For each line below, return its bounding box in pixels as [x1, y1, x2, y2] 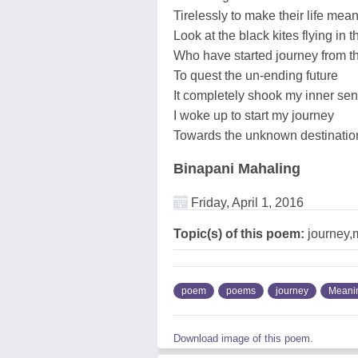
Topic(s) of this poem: [173, 226, 304, 241]
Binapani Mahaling [173, 160, 300, 177]
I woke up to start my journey [173, 108, 334, 122]
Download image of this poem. [173, 332, 313, 344]
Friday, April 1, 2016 [188, 195, 304, 209]
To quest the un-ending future [173, 68, 338, 82]
